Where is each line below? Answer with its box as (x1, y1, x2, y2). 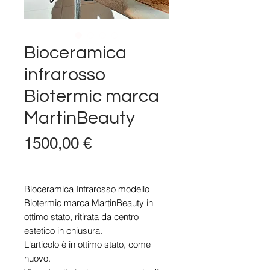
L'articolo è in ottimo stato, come (24, 239, 151, 250)
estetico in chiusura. (24, 225, 102, 236)
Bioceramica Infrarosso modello (24, 183, 149, 195)
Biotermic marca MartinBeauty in (24, 197, 153, 209)
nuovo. (24, 253, 51, 264)
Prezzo (91, 134, 139, 152)
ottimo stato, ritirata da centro (24, 211, 139, 222)
